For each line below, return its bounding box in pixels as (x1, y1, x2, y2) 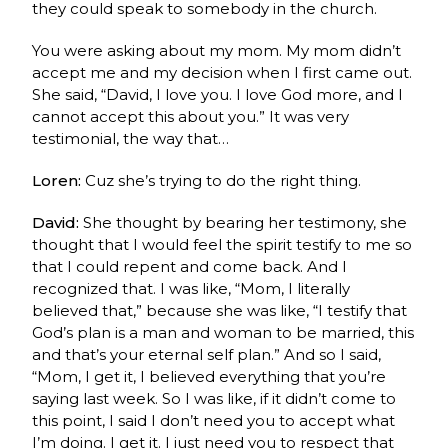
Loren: (32, 170, 86, 190)
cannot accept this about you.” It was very (32, 106, 350, 126)
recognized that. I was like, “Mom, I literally (32, 278, 351, 298)
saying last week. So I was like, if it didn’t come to (32, 388, 397, 408)
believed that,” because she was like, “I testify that (32, 300, 408, 320)
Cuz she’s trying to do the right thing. (85, 170, 362, 190)
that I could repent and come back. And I (32, 256, 348, 276)
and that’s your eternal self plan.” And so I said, (32, 344, 382, 364)
